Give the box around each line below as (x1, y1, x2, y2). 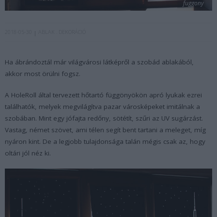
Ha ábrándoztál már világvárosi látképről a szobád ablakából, (5, 57, 194, 66)
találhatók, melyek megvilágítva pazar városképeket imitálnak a (5, 102, 200, 111)
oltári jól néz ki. (5, 148, 51, 157)
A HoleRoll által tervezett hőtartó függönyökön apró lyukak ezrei (5, 90, 202, 99)
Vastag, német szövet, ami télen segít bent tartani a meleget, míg (5, 125, 206, 134)
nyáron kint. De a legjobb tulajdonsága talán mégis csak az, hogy (5, 137, 205, 146)
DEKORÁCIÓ (59, 28, 86, 36)
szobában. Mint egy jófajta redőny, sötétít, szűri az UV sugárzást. (5, 113, 203, 123)
